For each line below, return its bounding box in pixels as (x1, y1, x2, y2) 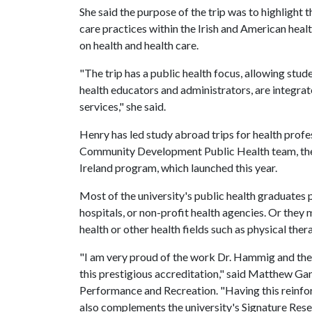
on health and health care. (79, 38, 198, 52)
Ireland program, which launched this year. (79, 161, 277, 174)
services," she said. (79, 100, 166, 113)
